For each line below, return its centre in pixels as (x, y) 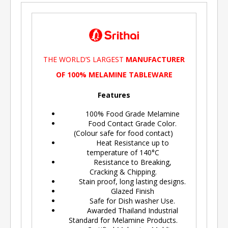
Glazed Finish (123, 191)
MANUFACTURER (155, 59)
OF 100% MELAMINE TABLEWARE (114, 74)
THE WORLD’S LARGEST (84, 59)
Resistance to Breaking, (123, 162)
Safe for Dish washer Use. (123, 201)
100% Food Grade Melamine (123, 113)
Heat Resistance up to (123, 142)
